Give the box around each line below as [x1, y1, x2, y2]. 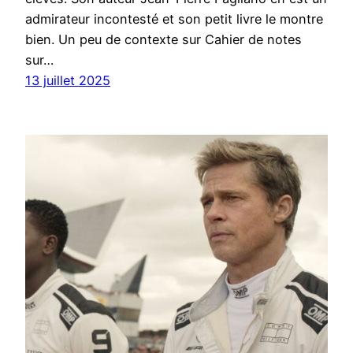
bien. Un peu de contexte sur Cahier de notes [25, 31, 302, 47]
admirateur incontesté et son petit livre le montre [25, 10, 323, 27]
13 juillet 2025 [25, 72, 110, 88]
